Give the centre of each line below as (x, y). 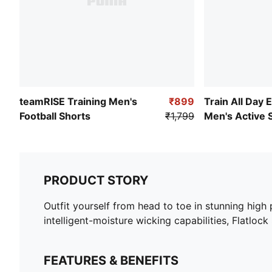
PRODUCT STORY (96, 180)
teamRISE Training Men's (78, 101)
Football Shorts (55, 116)
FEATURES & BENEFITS (111, 260)
